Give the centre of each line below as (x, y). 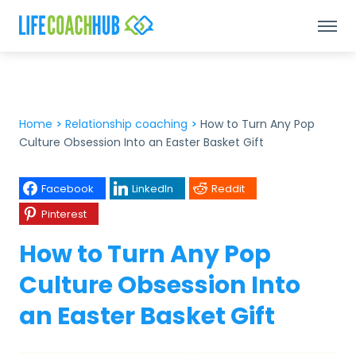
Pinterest (64, 214)
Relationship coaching (126, 124)
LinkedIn (153, 188)
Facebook (68, 188)
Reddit (228, 188)
